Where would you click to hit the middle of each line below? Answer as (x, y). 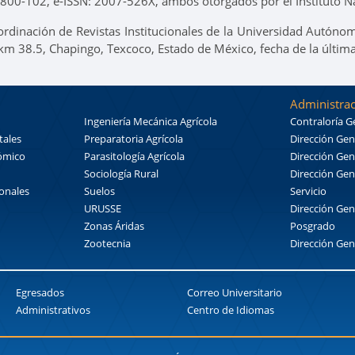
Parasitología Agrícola (135, 156)
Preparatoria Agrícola (134, 138)
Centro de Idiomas (231, 309)
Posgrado (312, 225)
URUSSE (103, 208)
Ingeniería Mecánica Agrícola (151, 121)
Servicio (308, 191)
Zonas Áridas (115, 225)
